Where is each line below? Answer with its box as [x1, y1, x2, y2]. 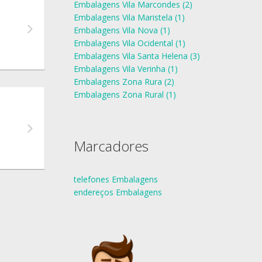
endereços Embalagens [74, 187, 162, 198]
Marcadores [74, 136, 149, 156]
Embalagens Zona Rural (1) [74, 89, 176, 100]
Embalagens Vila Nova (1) [74, 25, 170, 36]
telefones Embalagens [74, 174, 158, 185]
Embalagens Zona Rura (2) [74, 76, 174, 87]
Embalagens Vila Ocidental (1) [74, 37, 185, 49]
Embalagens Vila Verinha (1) [74, 63, 178, 74]
